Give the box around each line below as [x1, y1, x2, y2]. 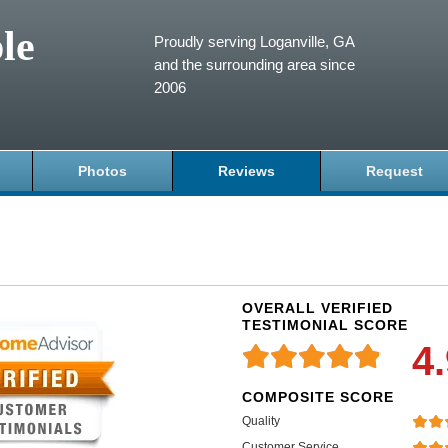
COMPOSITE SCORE [241, 389, 394, 405]
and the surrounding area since [154, 56, 355, 73]
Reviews [218, 163, 275, 179]
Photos [78, 163, 127, 179]
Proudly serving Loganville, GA [154, 33, 354, 50]
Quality [241, 414, 280, 428]
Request [366, 163, 423, 179]
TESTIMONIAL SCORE [241, 317, 408, 333]
